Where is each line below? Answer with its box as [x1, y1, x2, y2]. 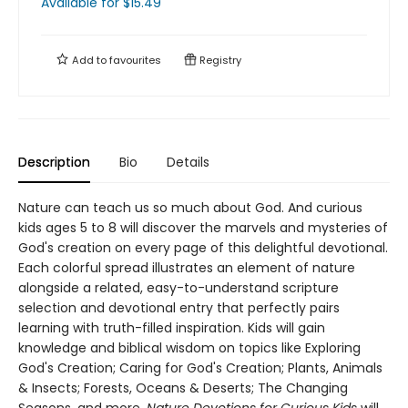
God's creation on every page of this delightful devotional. [18, 239, 388, 257]
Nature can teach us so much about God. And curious [18, 199, 362, 217]
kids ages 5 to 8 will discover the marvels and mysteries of [18, 219, 388, 237]
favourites [109, 53, 161, 67]
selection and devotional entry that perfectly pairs [18, 299, 340, 317]
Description [18, 153, 90, 171]
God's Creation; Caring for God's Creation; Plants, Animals [18, 359, 382, 377]
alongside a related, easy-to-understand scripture [18, 279, 339, 297]
